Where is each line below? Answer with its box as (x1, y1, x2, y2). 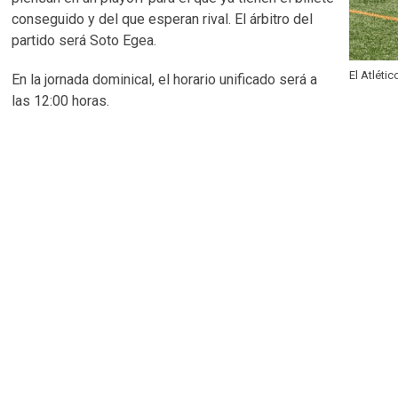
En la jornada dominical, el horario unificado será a (12, 71, 318, 88)
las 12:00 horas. (12, 92, 110, 109)
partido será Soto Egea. (12, 32, 157, 49)
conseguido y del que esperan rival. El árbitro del (12, 11, 314, 28)
